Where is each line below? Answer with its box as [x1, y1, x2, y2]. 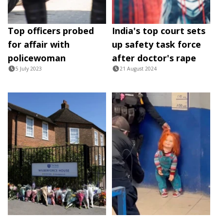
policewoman [8, 52, 66, 64]
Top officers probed [8, 24, 94, 36]
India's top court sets [112, 24, 205, 36]
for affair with [8, 38, 70, 50]
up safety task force [112, 38, 201, 50]
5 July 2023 [16, 65, 42, 72]
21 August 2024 [120, 65, 157, 72]
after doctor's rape [112, 52, 196, 64]
